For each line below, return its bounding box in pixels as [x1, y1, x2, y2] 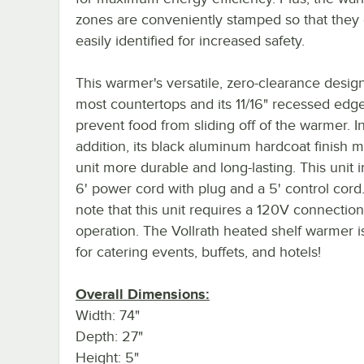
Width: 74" [76, 306, 140, 323]
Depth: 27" [76, 327, 143, 344]
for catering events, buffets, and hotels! [76, 243, 321, 260]
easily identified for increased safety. [76, 32, 305, 49]
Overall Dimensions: [76, 285, 210, 302]
